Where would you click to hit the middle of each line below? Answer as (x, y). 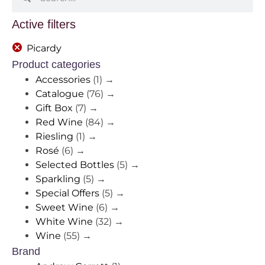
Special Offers (67, 193)
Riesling (54, 137)
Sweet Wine (64, 208)
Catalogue (60, 94)
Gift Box (54, 108)
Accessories (63, 80)
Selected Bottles (75, 165)
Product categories (56, 65)
